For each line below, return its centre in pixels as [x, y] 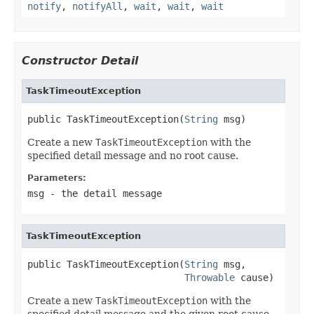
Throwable [210, 277]
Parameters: [57, 178]
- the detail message [103, 193]
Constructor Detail [80, 60]
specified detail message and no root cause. [133, 155]
